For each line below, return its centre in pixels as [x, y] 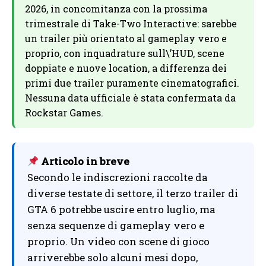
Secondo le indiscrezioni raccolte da [118, 178]
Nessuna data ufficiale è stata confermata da [130, 98]
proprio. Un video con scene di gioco [118, 242]
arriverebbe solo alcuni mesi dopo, [113, 258]
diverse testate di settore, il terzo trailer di [133, 194]
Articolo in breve [84, 161]
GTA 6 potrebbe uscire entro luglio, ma [121, 210]
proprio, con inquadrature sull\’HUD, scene [125, 53]
